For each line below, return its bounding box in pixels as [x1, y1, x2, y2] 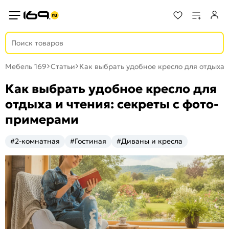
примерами [5, 112, 79, 127]
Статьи [51, 62, 75, 71]
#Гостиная [70, 136, 106, 146]
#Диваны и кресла [117, 136, 182, 146]
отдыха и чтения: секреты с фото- [5, 97, 218, 112]
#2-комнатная [10, 136, 60, 146]
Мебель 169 [5, 62, 47, 71]
